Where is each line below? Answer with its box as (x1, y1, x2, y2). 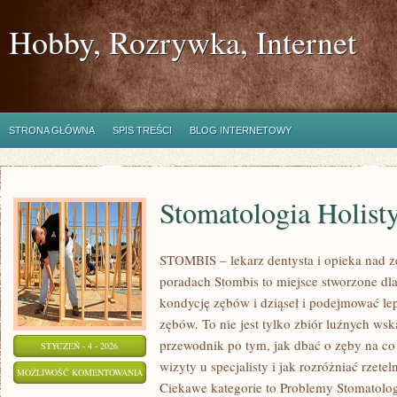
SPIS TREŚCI (113, 125, 172, 136)
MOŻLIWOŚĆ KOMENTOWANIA (17, 366, 143, 378)
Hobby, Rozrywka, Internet (9, 20, 356, 63)
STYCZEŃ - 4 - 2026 (41, 339, 119, 352)
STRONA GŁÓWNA (9, 125, 95, 136)
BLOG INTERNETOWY (190, 125, 292, 136)
